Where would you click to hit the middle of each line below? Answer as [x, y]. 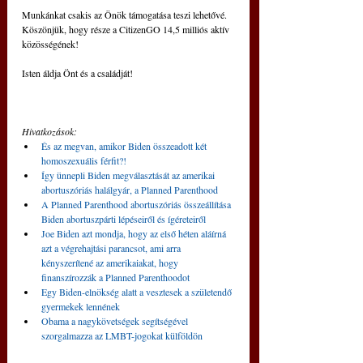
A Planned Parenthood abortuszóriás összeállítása [137, 205]
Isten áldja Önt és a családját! [77, 73]
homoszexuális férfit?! [84, 161]
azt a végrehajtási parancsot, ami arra [112, 248]
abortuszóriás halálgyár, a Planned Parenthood [130, 190]
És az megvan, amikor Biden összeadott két [125, 146]
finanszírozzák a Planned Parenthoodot [115, 278]
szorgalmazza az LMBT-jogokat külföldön [122, 336]
